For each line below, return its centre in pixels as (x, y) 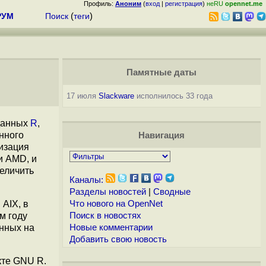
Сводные (172, 192)
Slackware (116, 96)
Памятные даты (161, 72)
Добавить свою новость (118, 239)
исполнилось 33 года (173, 96)
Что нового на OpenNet (116, 204)
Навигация (161, 135)
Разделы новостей (107, 192)
